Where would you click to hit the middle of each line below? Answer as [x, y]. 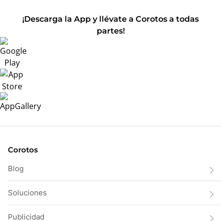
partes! [110, 31]
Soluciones [27, 193]
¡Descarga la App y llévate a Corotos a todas [110, 19]
